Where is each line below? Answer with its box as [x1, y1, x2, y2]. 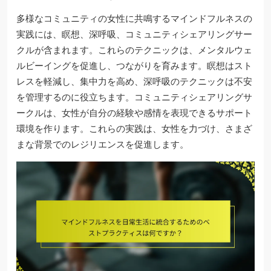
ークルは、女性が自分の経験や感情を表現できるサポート [16, 106, 252, 120]
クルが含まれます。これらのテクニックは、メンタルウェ [16, 44, 252, 57]
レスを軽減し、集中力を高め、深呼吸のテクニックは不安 [16, 75, 252, 88]
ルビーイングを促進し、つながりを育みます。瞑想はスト [16, 59, 252, 73]
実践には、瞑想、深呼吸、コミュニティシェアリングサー [16, 28, 252, 41]
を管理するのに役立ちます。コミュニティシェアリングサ [16, 91, 252, 104]
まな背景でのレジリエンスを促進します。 [16, 138, 189, 151]
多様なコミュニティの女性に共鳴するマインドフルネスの [16, 12, 252, 25]
